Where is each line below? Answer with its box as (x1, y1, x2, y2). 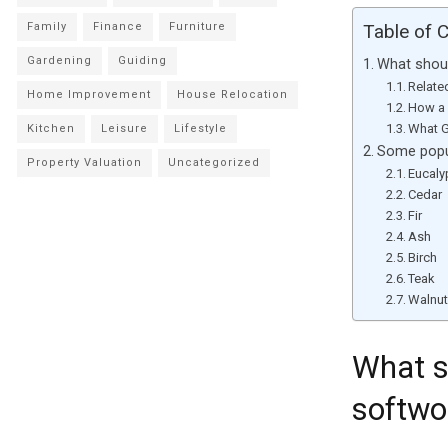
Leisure (101, 122, 148, 135)
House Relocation (177, 88, 288, 101)
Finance (93, 20, 143, 33)
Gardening (27, 54, 92, 67)
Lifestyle (174, 122, 227, 135)
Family (27, 20, 67, 33)
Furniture (169, 20, 226, 33)
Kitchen (27, 122, 75, 135)
